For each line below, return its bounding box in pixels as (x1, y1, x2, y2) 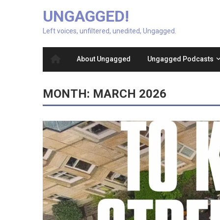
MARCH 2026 (93, 87, 166, 101)
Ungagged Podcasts (147, 55, 214, 63)
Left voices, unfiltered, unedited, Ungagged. (43, 27, 176, 35)
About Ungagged (77, 55, 131, 63)
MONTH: (43, 87, 93, 101)
